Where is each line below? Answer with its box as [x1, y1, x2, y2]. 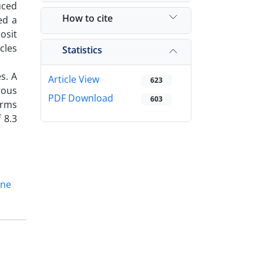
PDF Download [48, 92, 113, 105]
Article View [48, 73, 99, 86]
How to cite [62, 11, 113, 25]
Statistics [62, 43, 102, 56]
